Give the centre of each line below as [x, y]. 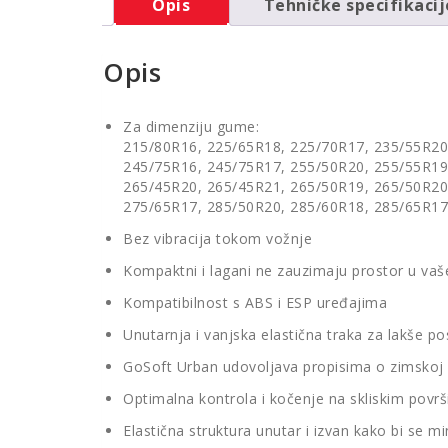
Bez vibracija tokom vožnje [217, 239]
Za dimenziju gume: [191, 127]
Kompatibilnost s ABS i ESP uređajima [255, 303]
